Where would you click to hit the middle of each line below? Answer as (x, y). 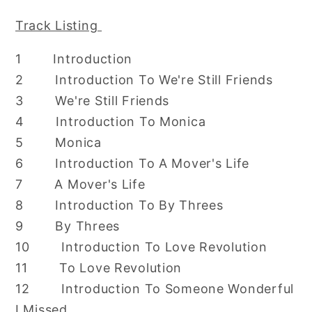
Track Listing (59, 25)
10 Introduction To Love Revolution (141, 247)
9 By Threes (68, 226)
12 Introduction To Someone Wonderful (155, 288)
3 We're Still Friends (93, 100)
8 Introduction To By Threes (119, 205)
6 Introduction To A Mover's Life (133, 163)
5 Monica (58, 142)
